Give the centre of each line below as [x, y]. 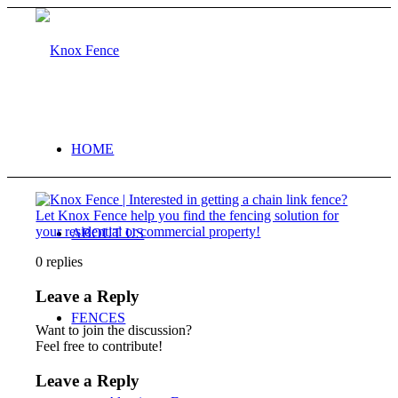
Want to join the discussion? [114, 330]
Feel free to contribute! [99, 346]
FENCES [99, 318]
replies [65, 262]
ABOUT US [108, 233]
